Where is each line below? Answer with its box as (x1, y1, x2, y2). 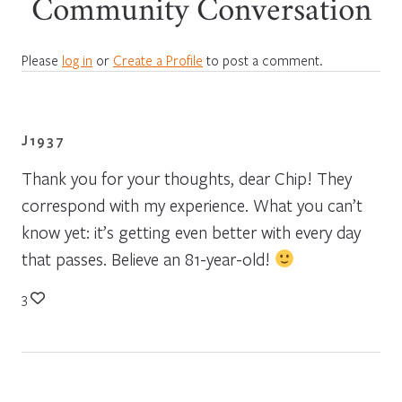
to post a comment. (203, 50, 323, 69)
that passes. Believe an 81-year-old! (22, 247, 275, 270)
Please (22, 50, 62, 69)
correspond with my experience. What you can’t (22, 193, 363, 216)
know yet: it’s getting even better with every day (22, 220, 361, 243)
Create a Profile (113, 50, 203, 69)
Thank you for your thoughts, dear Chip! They (22, 166, 352, 189)
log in (62, 50, 92, 69)
